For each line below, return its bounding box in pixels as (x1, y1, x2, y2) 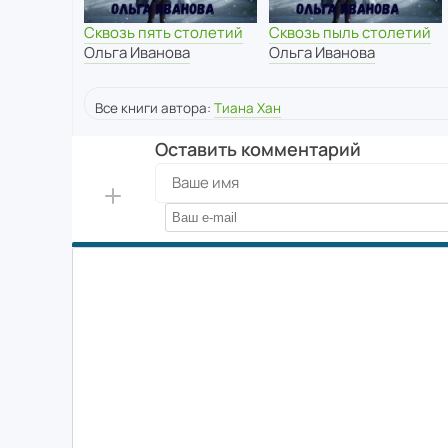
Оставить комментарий (154, 137, 361, 162)
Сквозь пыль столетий (268, 22, 431, 44)
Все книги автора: (95, 99, 214, 118)
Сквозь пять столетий (84, 22, 243, 44)
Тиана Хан (214, 99, 281, 118)
